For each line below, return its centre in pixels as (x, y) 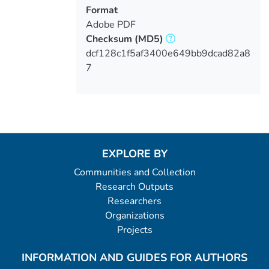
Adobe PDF (110, 24)
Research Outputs (134, 187)
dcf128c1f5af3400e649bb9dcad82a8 (168, 53)
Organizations (134, 216)
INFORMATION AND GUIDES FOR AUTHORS (134, 258)
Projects (134, 230)
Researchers (134, 201)
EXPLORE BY (134, 154)
